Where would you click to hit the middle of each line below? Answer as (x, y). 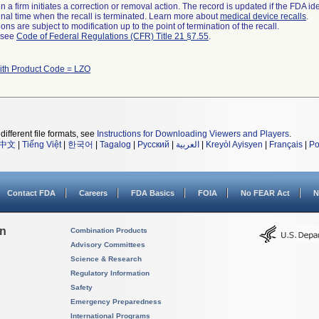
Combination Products (109, 230)
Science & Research (106, 259)
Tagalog (115, 145)
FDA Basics (153, 193)
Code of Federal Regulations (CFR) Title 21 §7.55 (113, 36)
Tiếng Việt (42, 145)
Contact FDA (31, 193)
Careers (93, 193)
